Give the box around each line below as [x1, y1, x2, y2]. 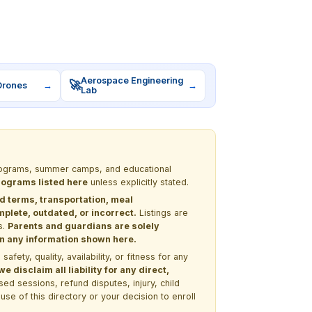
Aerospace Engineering [81, 75, 184, 86]
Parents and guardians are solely [8, 220, 159, 231]
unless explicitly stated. [88, 176, 189, 187]
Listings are [136, 207, 188, 218]
